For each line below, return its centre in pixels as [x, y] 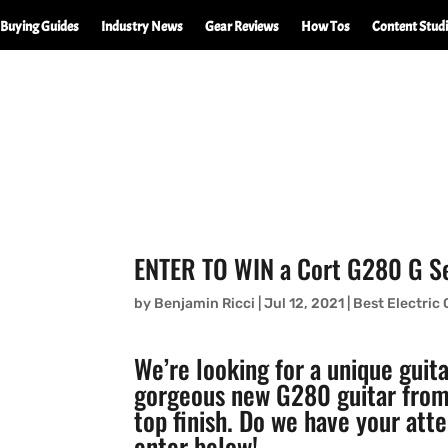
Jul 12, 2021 [304, 304]
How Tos [325, 26]
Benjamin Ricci [205, 304]
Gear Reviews [242, 26]
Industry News [142, 26]
